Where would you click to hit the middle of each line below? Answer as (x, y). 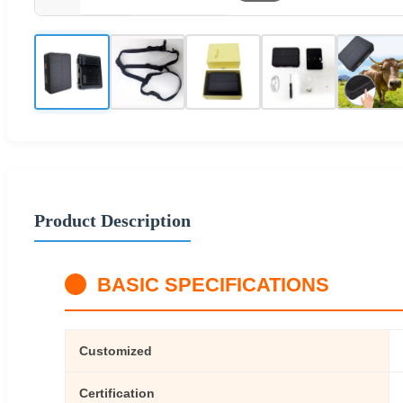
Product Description (112, 220)
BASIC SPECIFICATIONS (213, 284)
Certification (117, 393)
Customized (116, 350)
